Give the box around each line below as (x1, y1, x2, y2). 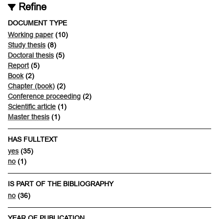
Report (8, 62, 29, 70)
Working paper (8, 31, 53, 39)
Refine (19, 1, 47, 13)
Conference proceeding (8, 92, 81, 101)
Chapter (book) (8, 82, 55, 90)
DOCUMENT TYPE (8, 19, 67, 27)
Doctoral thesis (8, 51, 54, 60)
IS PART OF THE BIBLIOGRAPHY (8, 180, 113, 188)
